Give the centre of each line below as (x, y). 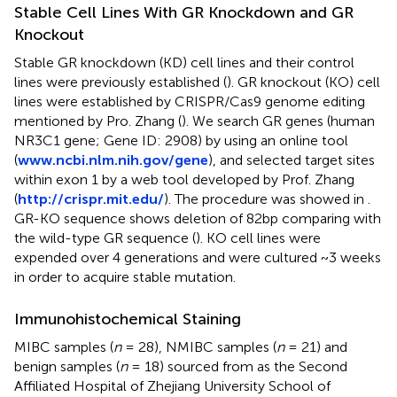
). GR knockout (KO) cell (304, 82)
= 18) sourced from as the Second (237, 366)
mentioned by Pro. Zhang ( (98, 121)
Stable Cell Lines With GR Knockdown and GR (184, 12)
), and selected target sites (292, 160)
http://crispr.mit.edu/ (91, 198)
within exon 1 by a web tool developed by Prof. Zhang (184, 179)
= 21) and (316, 346)
